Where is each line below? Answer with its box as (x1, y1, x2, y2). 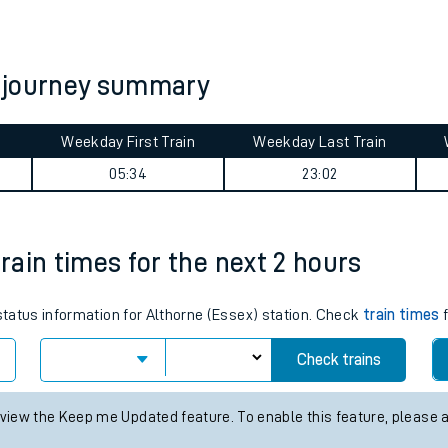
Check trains (296, 352, 381, 368)
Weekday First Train (61, 134, 195, 150)
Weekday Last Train (253, 134, 387, 150)
